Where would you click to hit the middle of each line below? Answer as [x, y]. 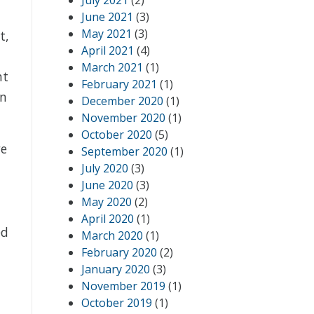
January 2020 [116, 269]
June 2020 [107, 185]
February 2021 [119, 84]
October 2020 [117, 135]
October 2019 [117, 303]
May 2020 [107, 202]
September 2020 [124, 151]
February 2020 [119, 252]
